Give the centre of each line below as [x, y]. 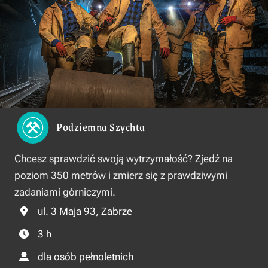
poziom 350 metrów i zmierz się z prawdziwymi [121, 175]
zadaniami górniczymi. [65, 192]
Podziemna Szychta [101, 127]
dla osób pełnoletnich [86, 256]
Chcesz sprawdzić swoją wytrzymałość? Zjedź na [124, 158]
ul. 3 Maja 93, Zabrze [85, 211]
